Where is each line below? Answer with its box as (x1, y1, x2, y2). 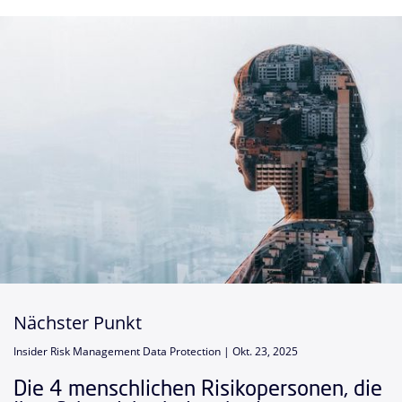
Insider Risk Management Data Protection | (13, 343, 232, 359)
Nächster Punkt (13, 310, 142, 335)
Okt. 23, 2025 (232, 343, 298, 359)
